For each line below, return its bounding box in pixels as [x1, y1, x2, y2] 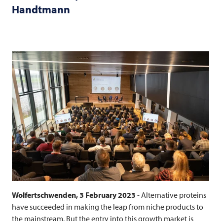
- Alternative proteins [137, 189, 206, 200]
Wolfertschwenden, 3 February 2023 [12, 189, 137, 200]
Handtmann [12, 2, 70, 16]
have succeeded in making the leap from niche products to [12, 201, 203, 212]
